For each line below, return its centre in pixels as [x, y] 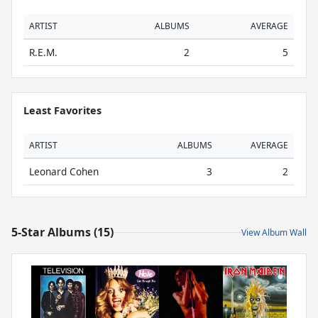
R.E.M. [43, 52]
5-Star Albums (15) [62, 232]
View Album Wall [274, 232]
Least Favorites [62, 110]
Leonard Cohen [64, 171]
